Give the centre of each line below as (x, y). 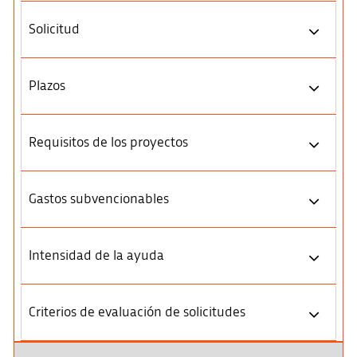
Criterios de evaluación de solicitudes (137, 312)
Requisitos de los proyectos (108, 143)
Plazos (47, 86)
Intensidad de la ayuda (96, 256)
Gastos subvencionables (98, 199)
